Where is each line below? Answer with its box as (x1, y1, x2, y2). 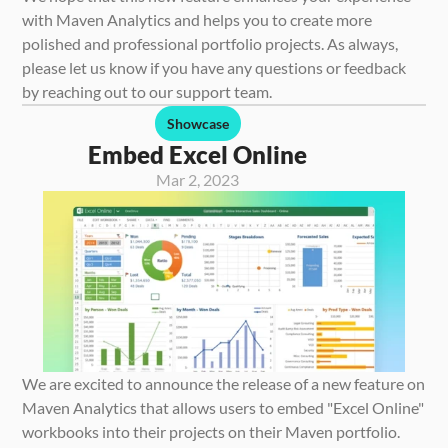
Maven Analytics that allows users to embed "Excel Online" (22, 397, 425, 417)
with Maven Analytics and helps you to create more (22, 9, 373, 29)
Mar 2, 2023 (156, 169, 240, 189)
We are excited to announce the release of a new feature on (22, 373, 426, 393)
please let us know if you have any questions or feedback (22, 57, 407, 77)
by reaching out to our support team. (22, 81, 273, 101)
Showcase (166, 114, 229, 132)
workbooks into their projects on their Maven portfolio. (22, 421, 401, 441)
